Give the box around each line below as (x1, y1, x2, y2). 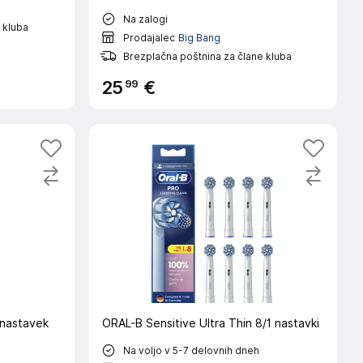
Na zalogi (122, 12, 168, 25)
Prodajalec (122, 31, 175, 44)
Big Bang (177, 31, 220, 44)
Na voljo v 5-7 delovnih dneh (122, 344, 259, 357)
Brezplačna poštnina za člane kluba (122, 49, 292, 62)
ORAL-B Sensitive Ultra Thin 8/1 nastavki (101, 317, 319, 330)
